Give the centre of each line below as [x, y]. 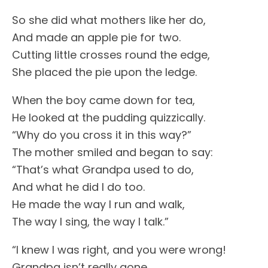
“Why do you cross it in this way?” [102, 135]
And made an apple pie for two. [96, 37]
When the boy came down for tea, [103, 100]
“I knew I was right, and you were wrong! [119, 250]
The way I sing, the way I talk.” [90, 222]
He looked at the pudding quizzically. [109, 118]
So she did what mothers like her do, [109, 20]
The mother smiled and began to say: [112, 152]
